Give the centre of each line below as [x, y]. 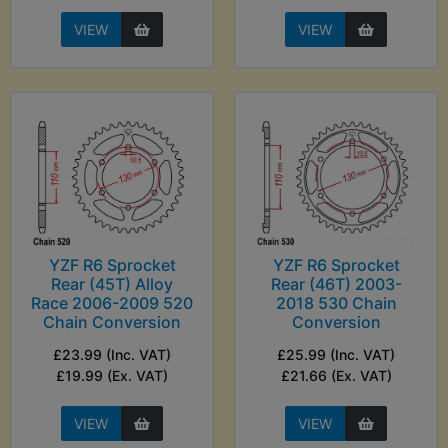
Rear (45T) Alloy [112, 284]
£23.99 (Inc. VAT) [112, 355]
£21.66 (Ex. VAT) [336, 376]
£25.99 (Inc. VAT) [336, 355]
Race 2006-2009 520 [112, 303]
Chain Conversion [112, 322]
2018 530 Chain [336, 303]
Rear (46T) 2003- [336, 284]
